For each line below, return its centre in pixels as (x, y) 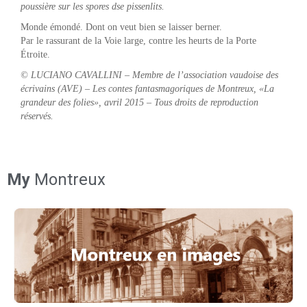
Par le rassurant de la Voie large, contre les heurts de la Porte (138, 40)
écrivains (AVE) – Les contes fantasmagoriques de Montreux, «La (147, 88)
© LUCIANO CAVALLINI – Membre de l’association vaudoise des (149, 75)
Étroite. (37, 54)
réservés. (37, 116)
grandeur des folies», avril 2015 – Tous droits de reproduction (139, 102)
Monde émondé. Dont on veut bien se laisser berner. (123, 27)
